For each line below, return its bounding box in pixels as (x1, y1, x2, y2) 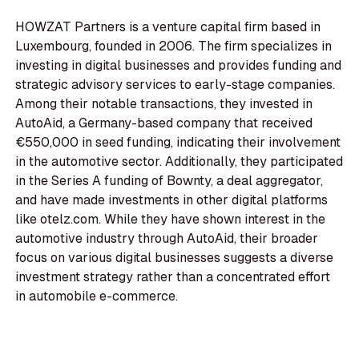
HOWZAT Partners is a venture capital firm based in (15, 18, 321, 36)
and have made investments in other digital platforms (15, 192, 329, 209)
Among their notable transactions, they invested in (15, 95, 313, 113)
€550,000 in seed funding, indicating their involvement (15, 134, 341, 151)
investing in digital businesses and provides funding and (15, 57, 342, 75)
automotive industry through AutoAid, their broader (15, 230, 319, 248)
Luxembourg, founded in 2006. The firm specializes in (15, 38, 333, 55)
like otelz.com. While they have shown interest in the (15, 211, 326, 228)
